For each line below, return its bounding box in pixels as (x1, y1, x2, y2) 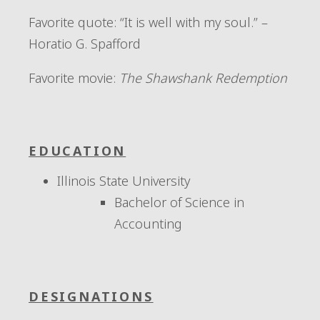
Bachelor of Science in (114, 194, 244, 211)
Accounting (114, 215, 182, 232)
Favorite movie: (29, 69, 116, 86)
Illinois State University (57, 172, 190, 189)
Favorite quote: (29, 14, 120, 31)
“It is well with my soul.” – (120, 14, 268, 31)
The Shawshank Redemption (116, 69, 287, 86)
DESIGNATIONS (29, 288, 154, 305)
